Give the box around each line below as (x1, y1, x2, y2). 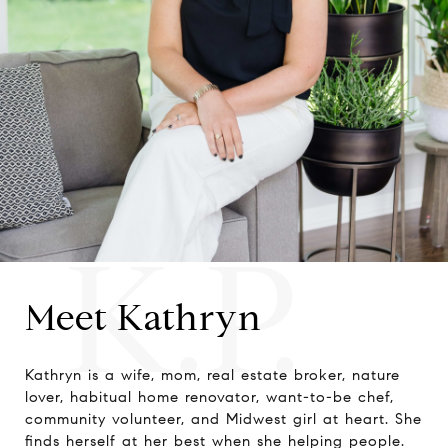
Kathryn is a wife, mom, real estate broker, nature (25, 366, 400, 384)
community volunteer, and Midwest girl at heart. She (25, 410, 422, 428)
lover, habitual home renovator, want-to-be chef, (25, 388, 394, 406)
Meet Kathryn (25, 295, 262, 340)
